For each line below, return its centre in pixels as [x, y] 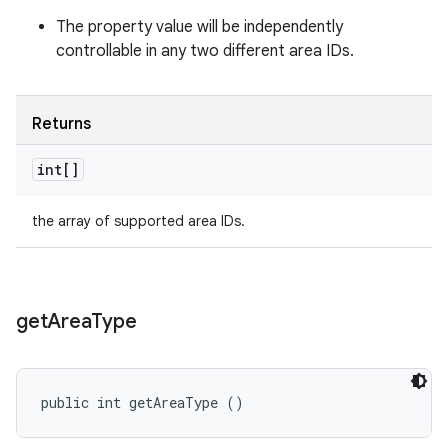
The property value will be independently [199, 27]
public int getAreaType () [142, 402]
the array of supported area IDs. [138, 221]
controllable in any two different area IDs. [205, 51]
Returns [61, 124]
